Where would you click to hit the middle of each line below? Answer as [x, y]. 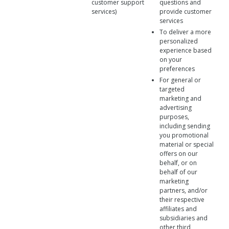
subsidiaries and [184, 218]
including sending [185, 126]
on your [171, 60]
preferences [177, 69]
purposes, [174, 117]
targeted [172, 89]
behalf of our [178, 172]
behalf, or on [178, 163]
